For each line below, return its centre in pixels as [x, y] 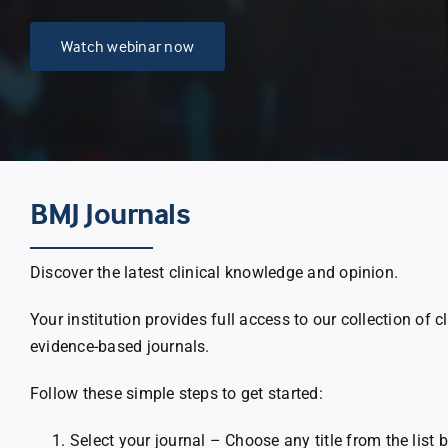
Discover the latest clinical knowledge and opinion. [214, 272]
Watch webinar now [127, 45]
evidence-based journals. [119, 346]
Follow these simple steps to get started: [176, 393]
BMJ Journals [110, 213]
